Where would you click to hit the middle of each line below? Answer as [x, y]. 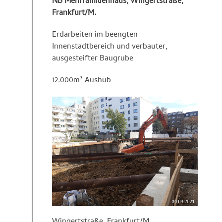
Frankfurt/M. [74, 14]
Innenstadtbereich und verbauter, [110, 47]
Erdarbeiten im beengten [95, 35]
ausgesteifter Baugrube [93, 59]
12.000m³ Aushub [82, 81]
